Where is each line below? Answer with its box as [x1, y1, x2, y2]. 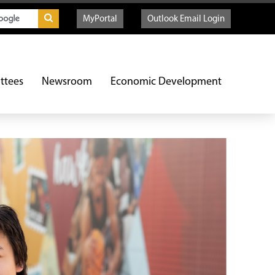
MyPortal [83, 15, 117, 24]
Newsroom [42, 76, 92, 88]
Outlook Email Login [147, 15, 225, 24]
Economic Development [110, 76, 222, 88]
